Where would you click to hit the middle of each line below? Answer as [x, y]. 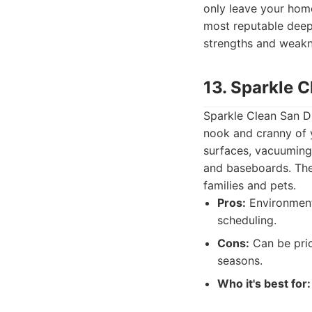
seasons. [240, 260]
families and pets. [250, 185]
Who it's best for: [264, 283]
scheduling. [247, 220]
